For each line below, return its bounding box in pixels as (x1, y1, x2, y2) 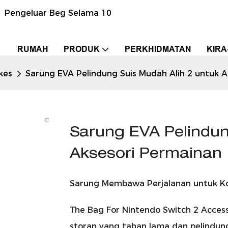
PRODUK (64, 44, 100, 53)
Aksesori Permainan (70, 147, 222, 162)
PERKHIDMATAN (125, 44, 191, 53)
